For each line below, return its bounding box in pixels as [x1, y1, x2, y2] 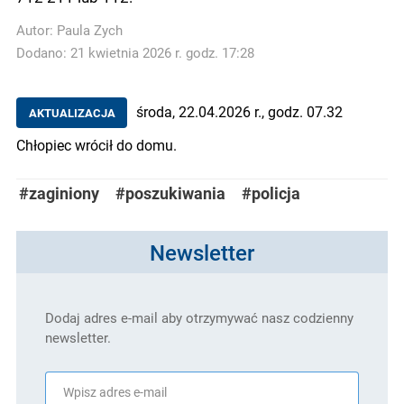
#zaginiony [19, 183, 99, 205]
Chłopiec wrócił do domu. [16, 135, 177, 155]
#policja [242, 183, 300, 205]
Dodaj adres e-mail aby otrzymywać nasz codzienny [45, 309, 353, 327]
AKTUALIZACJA [28, 106, 115, 121]
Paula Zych [57, 22, 123, 40]
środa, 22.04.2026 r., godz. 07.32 [136, 102, 343, 122]
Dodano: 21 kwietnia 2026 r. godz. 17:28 [16, 44, 254, 62]
